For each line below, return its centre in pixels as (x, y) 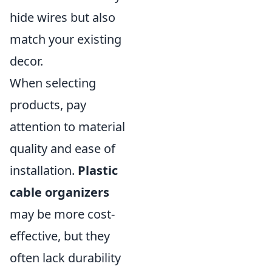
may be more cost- (62, 214)
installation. (44, 170)
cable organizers (59, 192)
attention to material (67, 126)
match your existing (66, 39)
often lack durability (65, 257)
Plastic (98, 170)
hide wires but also (63, 17)
